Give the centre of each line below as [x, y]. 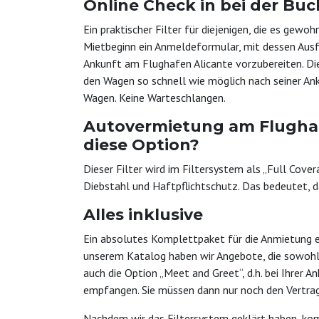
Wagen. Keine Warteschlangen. [155, 98]
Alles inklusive [143, 215]
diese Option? [141, 145]
